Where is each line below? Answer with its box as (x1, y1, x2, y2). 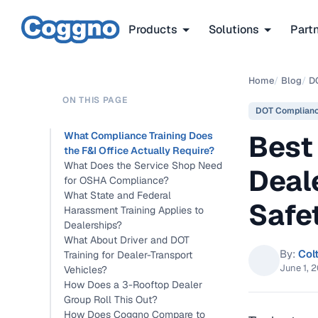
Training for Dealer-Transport (64, 248, 192, 261)
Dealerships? (64, 219, 122, 231)
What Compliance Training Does (64, 129, 213, 142)
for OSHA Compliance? (64, 174, 169, 187)
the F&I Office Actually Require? (64, 144, 214, 157)
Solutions (209, 21, 259, 37)
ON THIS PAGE (62, 94, 128, 106)
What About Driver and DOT (64, 234, 190, 246)
